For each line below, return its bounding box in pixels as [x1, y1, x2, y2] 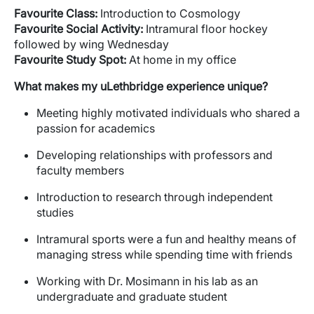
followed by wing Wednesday [14, 37, 169, 51]
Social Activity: [63, 22, 143, 36]
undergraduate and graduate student [36, 289, 227, 303]
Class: [63, 6, 97, 20]
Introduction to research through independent [36, 190, 273, 204]
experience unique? [163, 79, 268, 93]
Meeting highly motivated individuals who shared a [36, 106, 300, 120]
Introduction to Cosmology [97, 6, 240, 20]
